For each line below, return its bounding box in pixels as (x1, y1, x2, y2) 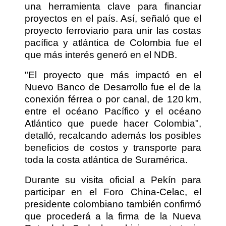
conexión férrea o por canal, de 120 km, (25, 93, 201, 104)
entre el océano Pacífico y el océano (25, 105, 201, 117)
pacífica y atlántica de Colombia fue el (25, 37, 201, 48)
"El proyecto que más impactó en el (25, 69, 201, 80)
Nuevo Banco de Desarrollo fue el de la (25, 81, 201, 92)
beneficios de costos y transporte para (25, 142, 201, 153)
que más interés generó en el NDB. (25, 49, 177, 60)
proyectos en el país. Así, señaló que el (25, 13, 201, 24)
